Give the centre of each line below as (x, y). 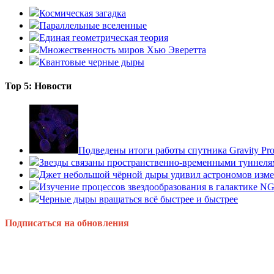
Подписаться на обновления (67, 223)
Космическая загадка (83, 13)
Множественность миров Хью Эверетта (123, 50)
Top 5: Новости (38, 86)
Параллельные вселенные (93, 25)
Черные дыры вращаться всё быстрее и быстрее (139, 199)
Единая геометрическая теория (104, 37)
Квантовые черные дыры (92, 62)
